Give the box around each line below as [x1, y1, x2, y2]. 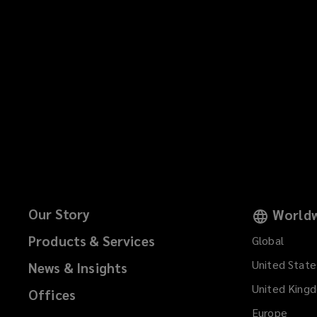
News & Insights [28, 258, 128, 276]
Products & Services [28, 231, 155, 249]
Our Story [28, 204, 91, 222]
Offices [28, 285, 76, 303]
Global [252, 232, 284, 248]
